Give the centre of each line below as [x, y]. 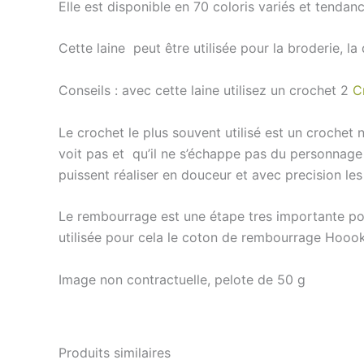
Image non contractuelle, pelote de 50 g [182, 279]
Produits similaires [115, 352]
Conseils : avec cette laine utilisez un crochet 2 [206, 90]
